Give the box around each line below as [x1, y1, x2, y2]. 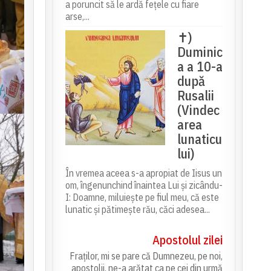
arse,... [65, 10, 90, 23]
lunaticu [177, 130, 222, 148]
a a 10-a [177, 57, 223, 76]
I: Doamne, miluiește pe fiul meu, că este [65, 191, 219, 204]
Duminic [177, 43, 223, 61]
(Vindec [177, 101, 220, 119]
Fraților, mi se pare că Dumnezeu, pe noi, [69, 250, 223, 263]
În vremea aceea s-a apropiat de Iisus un [65, 167, 222, 180]
